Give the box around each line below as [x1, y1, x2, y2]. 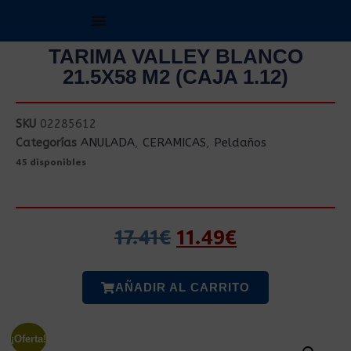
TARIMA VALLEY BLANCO [48, 45, 303, 68]
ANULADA [81, 136, 135, 150]
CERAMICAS [143, 136, 206, 150]
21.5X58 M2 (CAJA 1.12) [63, 65, 288, 89]
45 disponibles [16, 155, 86, 168]
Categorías [16, 136, 77, 150]
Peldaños [214, 136, 266, 150]
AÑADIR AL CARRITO [115, 280, 250, 294]
